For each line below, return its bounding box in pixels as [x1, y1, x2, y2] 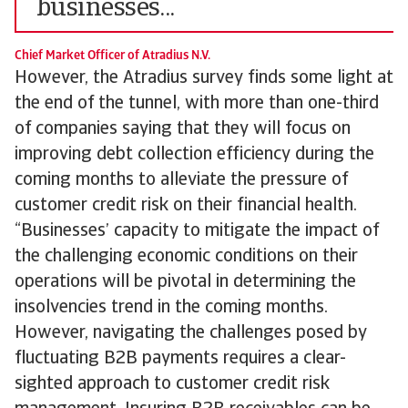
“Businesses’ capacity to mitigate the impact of [15, 222, 379, 240]
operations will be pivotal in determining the [15, 273, 356, 291]
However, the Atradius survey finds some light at [15, 69, 393, 87]
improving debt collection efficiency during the [15, 146, 374, 164]
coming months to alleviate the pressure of [15, 171, 348, 189]
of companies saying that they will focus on [15, 120, 351, 138]
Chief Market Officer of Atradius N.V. [15, 49, 210, 63]
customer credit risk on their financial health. [15, 197, 357, 215]
